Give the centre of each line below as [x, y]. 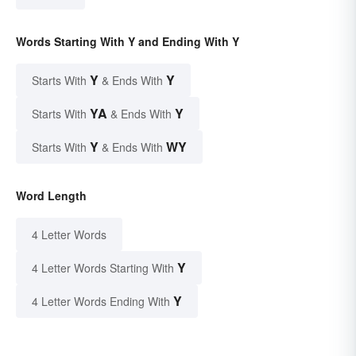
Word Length [51, 196]
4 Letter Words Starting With [103, 268]
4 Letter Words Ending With [101, 302]
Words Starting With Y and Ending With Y [128, 42]
